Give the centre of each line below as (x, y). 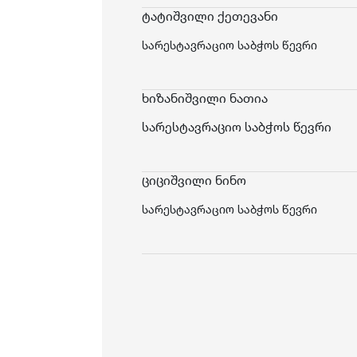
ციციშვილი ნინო (194, 180)
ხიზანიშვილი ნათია (205, 98)
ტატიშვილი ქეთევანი (210, 16)
